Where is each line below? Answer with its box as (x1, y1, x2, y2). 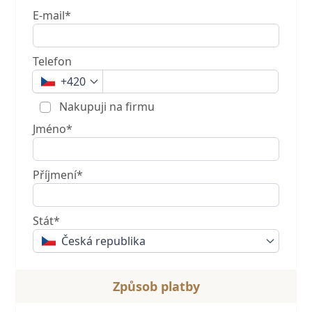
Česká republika (61, 233, 146, 249)
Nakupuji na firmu (56, 98, 155, 114)
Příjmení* (33, 166, 84, 182)
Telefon (33, 53, 72, 69)
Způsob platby (112, 277, 200, 295)
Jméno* (33, 120, 73, 136)
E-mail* (33, 7, 72, 23)
